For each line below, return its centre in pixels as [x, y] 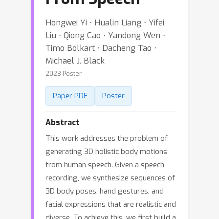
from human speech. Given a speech [105, 165]
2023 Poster [64, 74]
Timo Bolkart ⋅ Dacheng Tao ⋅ [101, 48]
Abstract [63, 122]
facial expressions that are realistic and [111, 204]
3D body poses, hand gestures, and [105, 191]
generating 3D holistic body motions [106, 152]
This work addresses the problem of [107, 138]
